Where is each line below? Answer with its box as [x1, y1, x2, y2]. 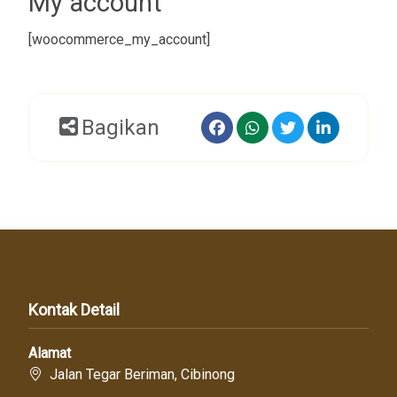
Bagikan [82, 114, 160, 140]
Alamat [28, 345, 71, 362]
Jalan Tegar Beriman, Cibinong [43, 366, 235, 383]
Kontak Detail [28, 300, 120, 319]
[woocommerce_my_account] [28, 30, 210, 48]
